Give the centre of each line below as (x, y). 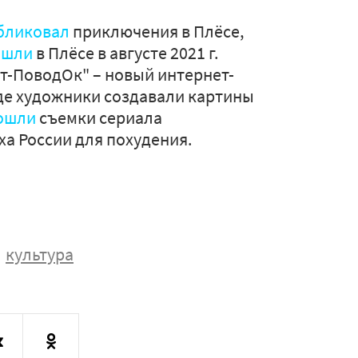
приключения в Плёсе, (157, 31)
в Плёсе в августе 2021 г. (125, 53)
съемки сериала (99, 117)
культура (40, 254)
